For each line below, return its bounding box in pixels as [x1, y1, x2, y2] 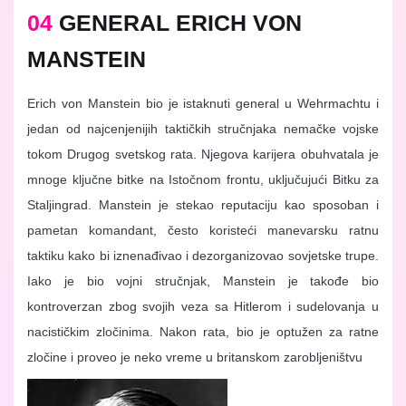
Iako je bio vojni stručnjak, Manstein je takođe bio [27, 274, 379, 289]
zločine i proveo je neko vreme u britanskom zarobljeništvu [27, 350, 362, 365]
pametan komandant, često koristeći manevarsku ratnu [27, 223, 379, 238]
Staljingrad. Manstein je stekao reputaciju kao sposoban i [27, 198, 379, 213]
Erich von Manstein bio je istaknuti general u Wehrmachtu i [27, 96, 379, 111]
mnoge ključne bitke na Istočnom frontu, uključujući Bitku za [27, 172, 379, 188]
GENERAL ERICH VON [59, 10, 302, 36]
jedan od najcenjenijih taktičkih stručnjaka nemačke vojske [27, 121, 379, 137]
